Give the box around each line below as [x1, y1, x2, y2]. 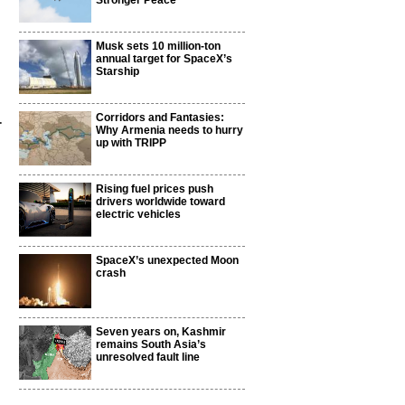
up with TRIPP [96, 137, 166, 149]
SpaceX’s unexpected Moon [96, 254, 239, 267]
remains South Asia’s [96, 338, 206, 351]
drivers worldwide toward [96, 195, 225, 208]
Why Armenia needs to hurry [96, 124, 243, 137]
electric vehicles [96, 208, 181, 221]
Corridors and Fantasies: [96, 111, 224, 124]
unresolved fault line [96, 351, 200, 363]
